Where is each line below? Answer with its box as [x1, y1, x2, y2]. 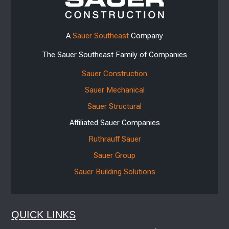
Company [129, 31, 163, 40]
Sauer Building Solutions [74, 167, 155, 176]
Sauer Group [94, 150, 135, 160]
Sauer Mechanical [84, 85, 145, 95]
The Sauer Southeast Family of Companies [42, 50, 187, 59]
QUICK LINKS [11, 209, 76, 220]
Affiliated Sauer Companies [69, 118, 160, 127]
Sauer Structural [87, 101, 142, 111]
